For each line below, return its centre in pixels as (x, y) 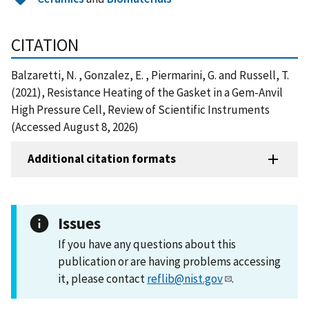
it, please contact (102, 278)
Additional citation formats (102, 159)
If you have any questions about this (147, 244)
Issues (79, 223)
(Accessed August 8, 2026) (75, 127)
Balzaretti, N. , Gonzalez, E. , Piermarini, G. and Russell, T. (150, 75)
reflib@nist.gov (185, 278)
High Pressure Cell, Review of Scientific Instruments (140, 109)
